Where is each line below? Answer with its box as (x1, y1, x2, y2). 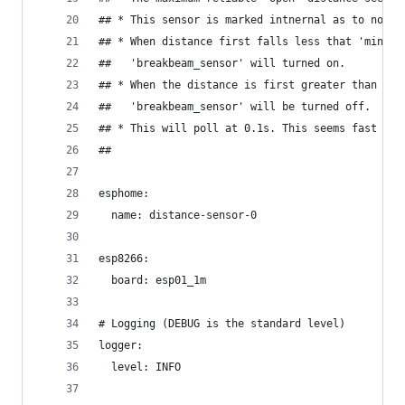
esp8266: (99, 252, 149, 265)
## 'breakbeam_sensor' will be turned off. (99, 100, 371, 113)
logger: (99, 339, 143, 352)
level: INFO (99, 361, 181, 373)
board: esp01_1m (99, 274, 206, 287)
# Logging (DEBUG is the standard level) (99, 317, 345, 330)
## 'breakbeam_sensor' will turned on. (99, 57, 345, 70)
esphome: (99, 187, 149, 200)
